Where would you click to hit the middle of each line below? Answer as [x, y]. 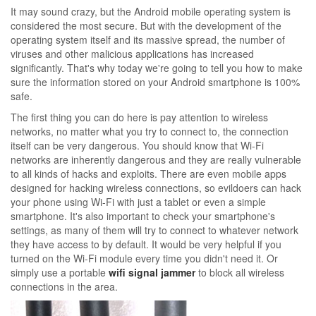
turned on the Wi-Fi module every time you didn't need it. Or [144, 258]
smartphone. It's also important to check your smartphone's [143, 215]
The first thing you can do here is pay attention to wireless [139, 117]
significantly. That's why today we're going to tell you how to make [157, 67]
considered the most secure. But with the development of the [146, 25]
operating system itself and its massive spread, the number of [148, 39]
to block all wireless [240, 272]
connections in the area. [64, 286]
